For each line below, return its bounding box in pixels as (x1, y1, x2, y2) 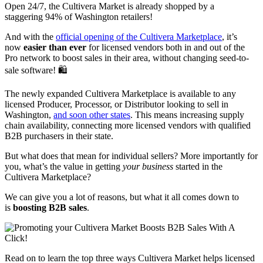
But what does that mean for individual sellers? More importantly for (5, 151, 258, 161)
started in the (176, 161, 222, 172)
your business (123, 161, 176, 172)
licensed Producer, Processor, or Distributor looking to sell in (5, 99, 228, 110)
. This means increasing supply (130, 110, 244, 120)
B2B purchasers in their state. (5, 131, 113, 141)
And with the (5, 32, 56, 42)
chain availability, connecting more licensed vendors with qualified (5, 120, 251, 131)
